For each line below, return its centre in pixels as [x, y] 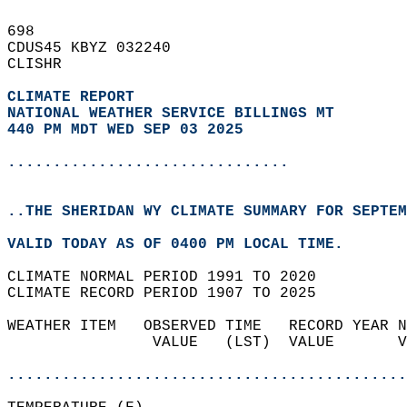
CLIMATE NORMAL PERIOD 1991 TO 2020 [171, 277]
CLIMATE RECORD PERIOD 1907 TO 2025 [171, 293]
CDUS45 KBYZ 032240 [98, 48]
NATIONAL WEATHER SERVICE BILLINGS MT [171, 114]
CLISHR [44, 65]
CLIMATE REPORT [75, 97]
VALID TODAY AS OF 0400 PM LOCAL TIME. [184, 244]
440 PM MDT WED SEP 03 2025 [125, 130]
